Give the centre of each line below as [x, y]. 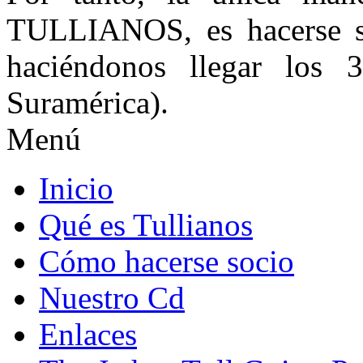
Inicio [76, 188]
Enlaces [88, 334]
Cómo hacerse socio [167, 261]
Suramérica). [88, 102]
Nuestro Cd [112, 297]
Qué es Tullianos [146, 224]
